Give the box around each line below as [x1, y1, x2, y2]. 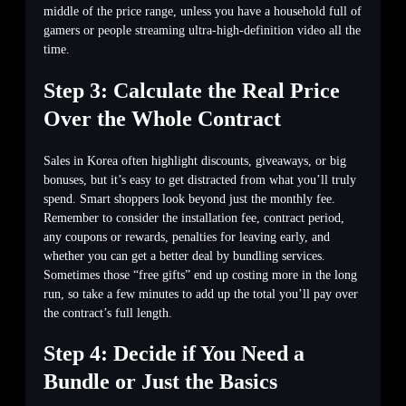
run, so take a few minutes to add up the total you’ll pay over [43, 286, 358, 301]
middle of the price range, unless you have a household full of [43, 4, 362, 18]
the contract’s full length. [43, 305, 172, 320]
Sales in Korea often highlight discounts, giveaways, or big [43, 153, 346, 168]
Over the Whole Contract [43, 106, 281, 130]
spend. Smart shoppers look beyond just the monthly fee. [43, 191, 335, 206]
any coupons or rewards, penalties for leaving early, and [43, 229, 330, 244]
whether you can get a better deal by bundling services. [43, 248, 325, 263]
